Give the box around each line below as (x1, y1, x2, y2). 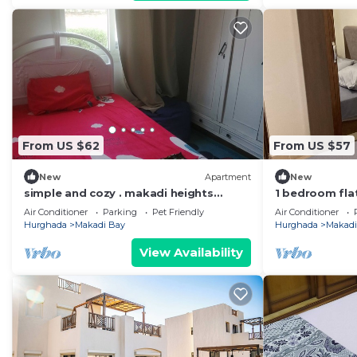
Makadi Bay (75, 219, 125, 231)
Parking (103, 206, 137, 218)
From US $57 (273, 138, 351, 153)
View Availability (139, 245, 243, 261)
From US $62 (22, 138, 100, 153)
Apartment (205, 171, 251, 182)
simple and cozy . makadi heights (24, 186, 214, 200)
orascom (24, 201, 74, 214)
